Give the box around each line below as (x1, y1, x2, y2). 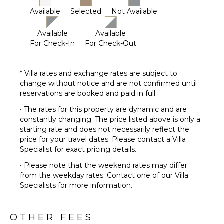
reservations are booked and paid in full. (20, 89, 157, 98)
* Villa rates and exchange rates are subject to (20, 69, 177, 78)
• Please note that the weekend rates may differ (20, 161, 187, 170)
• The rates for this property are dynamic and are (20, 105, 187, 114)
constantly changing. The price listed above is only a (20, 115, 200, 124)
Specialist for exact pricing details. (20, 145, 136, 154)
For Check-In (30, 39, 75, 48)
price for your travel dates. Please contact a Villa (20, 135, 186, 144)
